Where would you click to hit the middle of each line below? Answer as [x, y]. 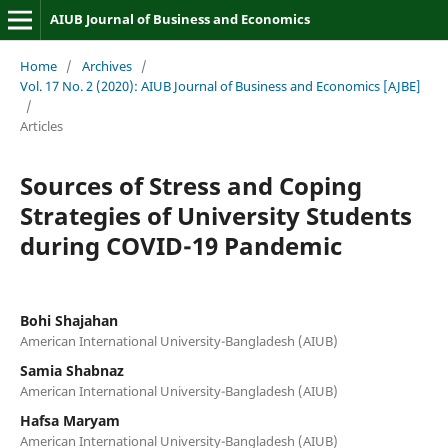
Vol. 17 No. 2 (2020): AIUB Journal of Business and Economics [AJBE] [220, 85]
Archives [106, 65]
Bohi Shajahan [68, 320]
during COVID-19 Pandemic [180, 245]
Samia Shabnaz [71, 370]
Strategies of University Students [215, 215]
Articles [41, 125]
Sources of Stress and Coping [190, 185]
